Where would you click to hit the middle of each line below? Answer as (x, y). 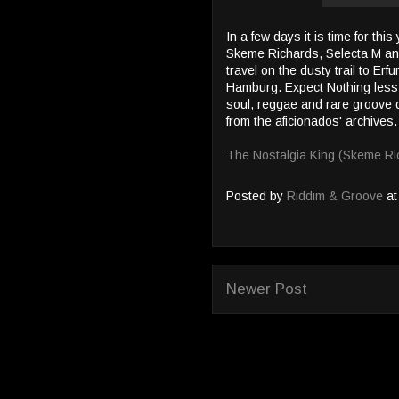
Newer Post (267, 289)
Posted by (256, 196)
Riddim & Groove (337, 196)
